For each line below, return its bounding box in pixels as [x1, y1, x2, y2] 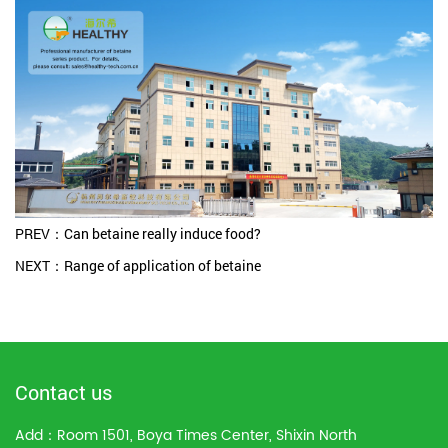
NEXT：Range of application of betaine [15, 256, 261, 276]
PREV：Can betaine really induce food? [15, 224, 261, 244]
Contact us [15, 379, 112, 406]
